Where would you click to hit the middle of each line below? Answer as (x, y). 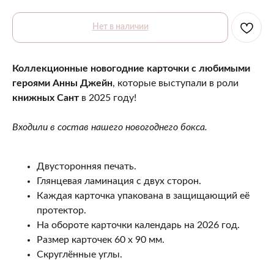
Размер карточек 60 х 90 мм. (101, 239)
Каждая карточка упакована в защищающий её (143, 195)
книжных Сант (46, 98)
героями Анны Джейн (62, 83)
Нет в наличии (120, 27)
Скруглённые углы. (80, 254)
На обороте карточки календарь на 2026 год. (138, 225)
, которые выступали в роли (176, 83)
